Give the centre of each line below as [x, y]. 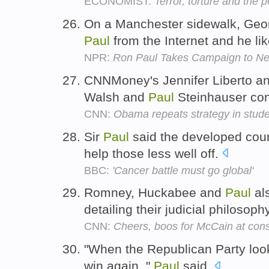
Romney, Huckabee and [155, 193]
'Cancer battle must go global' [183, 170]
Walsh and [116, 97]
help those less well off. [153, 153]
